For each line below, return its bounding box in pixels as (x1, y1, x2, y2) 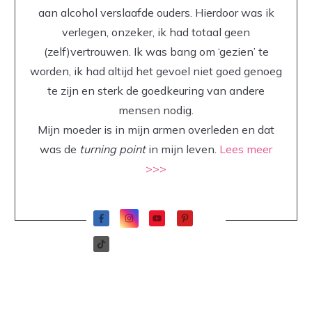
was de (40, 142, 79, 156)
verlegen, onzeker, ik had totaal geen (62, 25, 250, 39)
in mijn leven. (146, 142, 219, 156)
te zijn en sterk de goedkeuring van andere (47, 84, 265, 97)
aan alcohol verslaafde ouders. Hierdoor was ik (38, 6, 274, 19)
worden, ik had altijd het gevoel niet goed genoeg (30, 64, 282, 78)
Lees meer (219, 142, 272, 156)
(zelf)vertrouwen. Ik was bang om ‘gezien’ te (43, 45, 269, 58)
